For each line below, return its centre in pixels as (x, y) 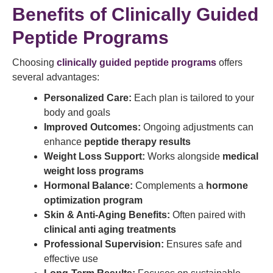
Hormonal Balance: (88, 186)
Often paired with (208, 215)
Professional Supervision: (104, 244)
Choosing (34, 62)
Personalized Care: (88, 98)
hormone (227, 186)
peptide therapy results (137, 142)
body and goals (77, 112)
